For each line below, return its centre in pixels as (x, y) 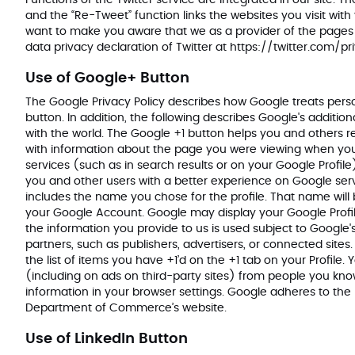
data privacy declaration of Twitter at (128, 48)
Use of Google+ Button (107, 78)
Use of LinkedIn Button (107, 339)
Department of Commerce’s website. (126, 308)
